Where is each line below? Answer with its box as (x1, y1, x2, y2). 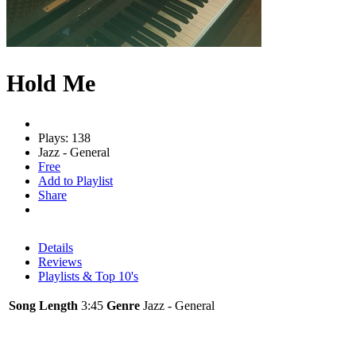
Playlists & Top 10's (38, 269, 138, 283)
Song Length (9, 298, 78, 312)
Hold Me (6, 69, 95, 96)
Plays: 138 (38, 130, 91, 145)
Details (38, 240, 73, 254)
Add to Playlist (38, 173, 113, 188)
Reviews (38, 254, 82, 269)
